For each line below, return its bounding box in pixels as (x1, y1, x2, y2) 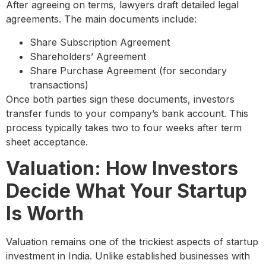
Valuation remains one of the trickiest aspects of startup (6, 235, 258, 248)
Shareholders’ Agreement (30, 50, 146, 62)
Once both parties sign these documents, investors (6, 93, 235, 105)
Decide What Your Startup (6, 179, 247, 202)
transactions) (30, 78, 88, 91)
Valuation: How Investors (6, 156, 238, 180)
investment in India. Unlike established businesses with (6, 249, 250, 262)
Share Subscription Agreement (30, 36, 170, 48)
